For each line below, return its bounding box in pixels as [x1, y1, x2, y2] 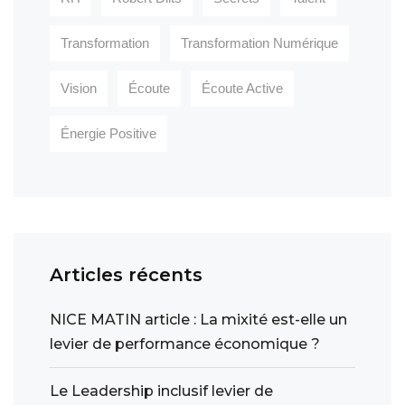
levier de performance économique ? [50, 334, 320, 353]
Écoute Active [202, 80, 283, 96]
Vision [61, 80, 97, 96]
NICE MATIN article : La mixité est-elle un [50, 310, 347, 328]
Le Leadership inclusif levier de [50, 381, 273, 400]
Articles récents [50, 263, 202, 286]
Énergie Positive [61, 125, 156, 141]
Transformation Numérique [181, 34, 338, 51]
